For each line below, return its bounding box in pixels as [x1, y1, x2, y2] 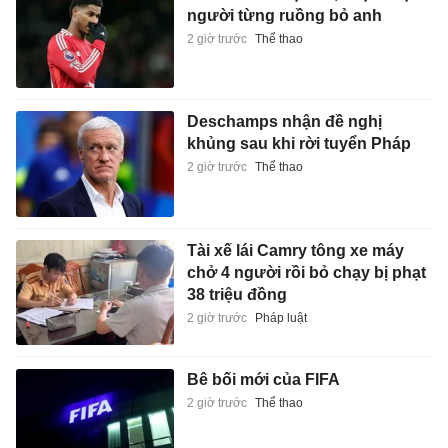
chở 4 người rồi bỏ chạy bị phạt [186, 264, 426, 282]
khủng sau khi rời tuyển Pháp [186, 135, 411, 153]
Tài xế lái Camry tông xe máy [186, 242, 404, 260]
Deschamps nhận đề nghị [186, 113, 382, 131]
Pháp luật [254, 311, 307, 326]
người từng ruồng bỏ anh [186, 6, 382, 24]
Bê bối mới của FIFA [186, 370, 340, 388]
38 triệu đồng [186, 286, 287, 304]
